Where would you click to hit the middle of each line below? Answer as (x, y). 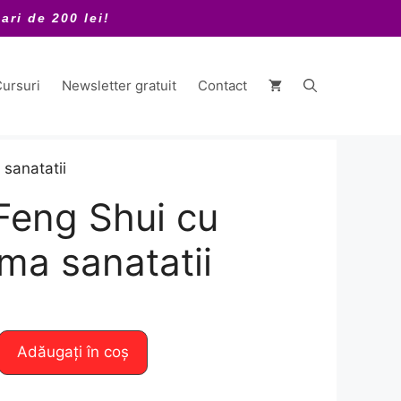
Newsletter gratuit (119, 85)
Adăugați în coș (73, 352)
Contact (222, 85)
